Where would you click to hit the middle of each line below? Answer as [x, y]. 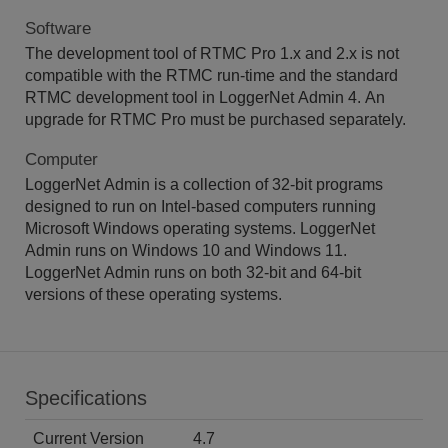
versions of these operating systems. [153, 294]
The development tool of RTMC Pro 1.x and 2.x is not [212, 53]
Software [58, 28]
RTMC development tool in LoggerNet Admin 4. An [205, 97]
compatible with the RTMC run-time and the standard [211, 75]
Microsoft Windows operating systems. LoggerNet [200, 228]
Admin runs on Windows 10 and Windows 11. [186, 250]
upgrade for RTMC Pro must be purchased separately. [215, 119]
